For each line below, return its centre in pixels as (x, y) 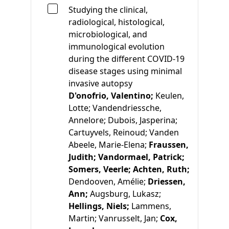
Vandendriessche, (127, 108)
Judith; (83, 157)
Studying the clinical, (108, 9)
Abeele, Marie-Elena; (109, 144)
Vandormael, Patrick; (141, 157)
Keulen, (170, 95)
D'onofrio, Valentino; (112, 95)
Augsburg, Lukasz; (125, 193)
